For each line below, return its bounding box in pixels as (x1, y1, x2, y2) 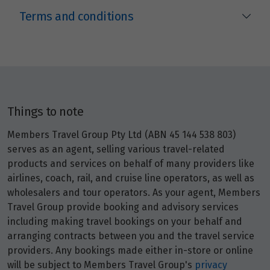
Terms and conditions (19, 9, 133, 24)
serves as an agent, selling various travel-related (7, 143, 225, 155)
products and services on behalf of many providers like (7, 158, 254, 170)
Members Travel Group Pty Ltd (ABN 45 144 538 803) (7, 129, 236, 141)
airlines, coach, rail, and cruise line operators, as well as (7, 172, 254, 184)
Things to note (7, 104, 83, 119)
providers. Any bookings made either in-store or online (7, 245, 253, 257)
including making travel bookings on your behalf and (7, 216, 242, 228)
